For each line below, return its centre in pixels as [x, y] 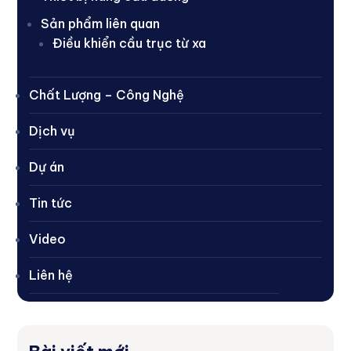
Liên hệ [51, 275]
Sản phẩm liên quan [101, 23]
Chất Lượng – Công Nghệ [107, 94]
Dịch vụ [52, 130]
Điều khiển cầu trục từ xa [130, 43]
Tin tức [51, 203]
